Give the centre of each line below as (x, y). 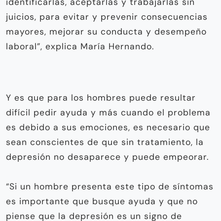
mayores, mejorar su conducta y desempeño (106, 31)
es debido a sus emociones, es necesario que (108, 127)
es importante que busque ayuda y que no (102, 201)
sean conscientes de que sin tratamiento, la (105, 142)
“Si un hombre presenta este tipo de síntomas (110, 186)
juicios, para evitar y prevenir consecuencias (107, 17)
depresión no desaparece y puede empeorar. (107, 157)
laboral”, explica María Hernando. (80, 46)
